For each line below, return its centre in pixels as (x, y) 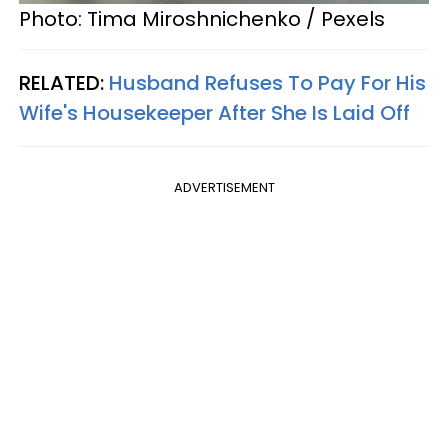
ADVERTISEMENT (224, 188)
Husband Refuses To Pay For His (267, 83)
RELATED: (64, 83)
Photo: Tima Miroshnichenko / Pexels (202, 19)
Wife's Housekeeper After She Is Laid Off (214, 113)
